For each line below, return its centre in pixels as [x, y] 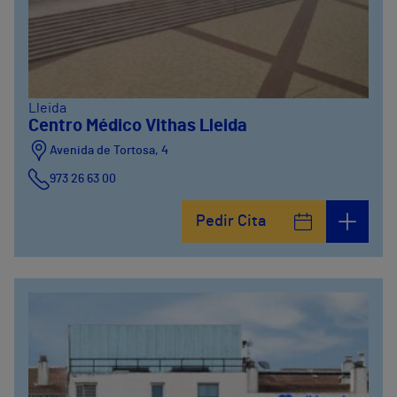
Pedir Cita [231, 222]
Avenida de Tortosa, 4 [109, 151]
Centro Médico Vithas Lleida [138, 126]
